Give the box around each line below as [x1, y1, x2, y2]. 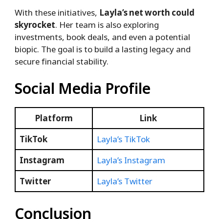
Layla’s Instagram [97, 154, 165, 166]
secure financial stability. [15, 55, 109, 67]
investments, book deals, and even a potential [15, 31, 190, 43]
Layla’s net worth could [99, 6, 195, 18]
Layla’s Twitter [97, 175, 153, 187]
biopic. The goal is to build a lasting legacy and [15, 43, 191, 55]
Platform [35, 112, 73, 124]
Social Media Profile [15, 78, 151, 99]
